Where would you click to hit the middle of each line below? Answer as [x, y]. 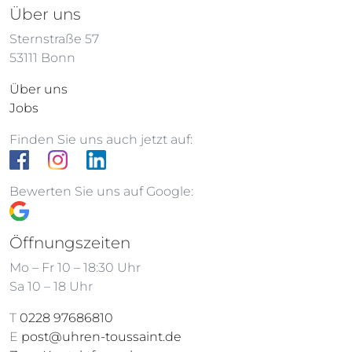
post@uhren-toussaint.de [101, 337]
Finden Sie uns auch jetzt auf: [101, 140]
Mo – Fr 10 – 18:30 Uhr [75, 268]
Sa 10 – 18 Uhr [51, 287]
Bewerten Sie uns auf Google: [101, 191]
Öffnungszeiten [70, 243]
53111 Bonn [42, 58]
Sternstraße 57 [54, 39]
